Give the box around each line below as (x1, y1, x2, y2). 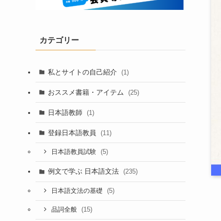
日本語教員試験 (51, 148, 98, 156)
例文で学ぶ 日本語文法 (47, 167, 121, 176)
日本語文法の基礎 (51, 187, 105, 195)
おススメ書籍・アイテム (47, 88, 126, 96)
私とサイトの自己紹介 (47, 68, 119, 76)
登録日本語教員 (47, 128, 98, 137)
